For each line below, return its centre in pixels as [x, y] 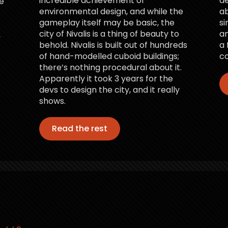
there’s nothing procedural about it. [111, 67]
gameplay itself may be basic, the [107, 22]
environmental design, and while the [111, 11]
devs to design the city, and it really [110, 90]
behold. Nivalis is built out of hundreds [113, 45]
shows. [53, 101]
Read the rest [80, 128]
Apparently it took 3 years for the [106, 78]
